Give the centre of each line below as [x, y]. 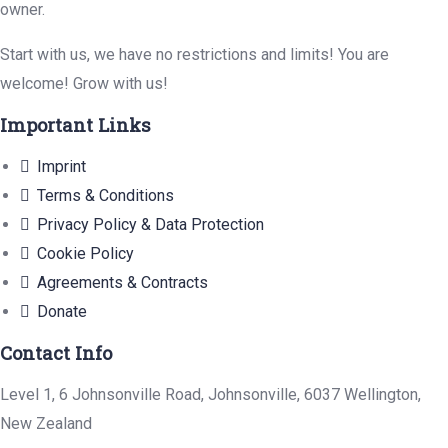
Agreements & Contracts [122, 283]
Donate [62, 312]
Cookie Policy [85, 254]
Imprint [61, 167]
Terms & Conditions [105, 196]
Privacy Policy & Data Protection [150, 225]
